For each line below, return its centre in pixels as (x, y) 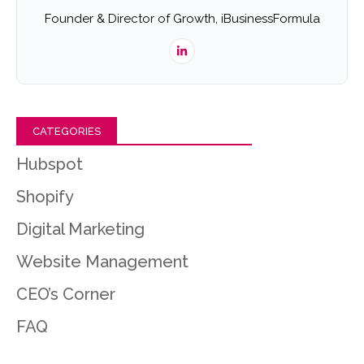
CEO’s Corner (66, 295)
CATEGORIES (67, 132)
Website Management (102, 262)
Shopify (45, 197)
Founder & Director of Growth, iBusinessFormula (182, 19)
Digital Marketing (80, 230)
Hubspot (50, 165)
